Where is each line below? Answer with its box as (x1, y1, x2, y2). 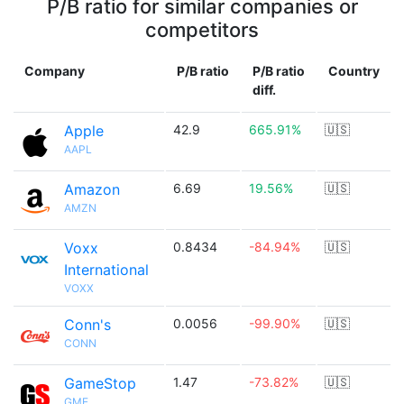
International (64, 261, 149, 279)
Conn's (64, 316, 111, 334)
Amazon (64, 180, 120, 198)
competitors (145, 18, 259, 41)
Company (24, 63, 85, 78)
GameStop (64, 374, 136, 392)
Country (328, 63, 380, 78)
